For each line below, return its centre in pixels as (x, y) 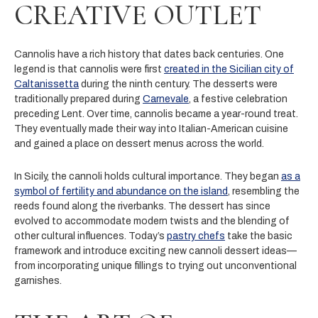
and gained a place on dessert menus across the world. (139, 143)
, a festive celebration (238, 99)
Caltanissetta (46, 84)
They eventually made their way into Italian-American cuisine (151, 128)
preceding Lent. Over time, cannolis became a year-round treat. (156, 114)
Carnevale (166, 99)
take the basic (259, 236)
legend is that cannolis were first (89, 69)
